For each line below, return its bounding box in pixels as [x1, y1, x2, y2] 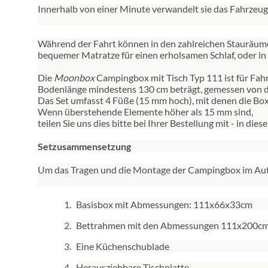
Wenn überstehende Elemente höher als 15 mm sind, [38, 106, 253, 118]
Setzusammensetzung [38, 141, 131, 153]
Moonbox [54, 72, 95, 84]
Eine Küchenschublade [76, 240, 169, 252]
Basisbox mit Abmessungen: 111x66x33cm [76, 199, 252, 211]
